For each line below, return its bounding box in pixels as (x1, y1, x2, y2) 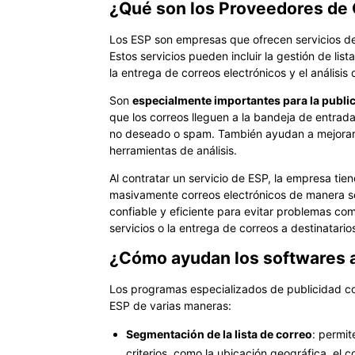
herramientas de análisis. (109, 143, 237, 157)
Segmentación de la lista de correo (126, 326, 312, 341)
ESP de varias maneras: (109, 298, 231, 312)
